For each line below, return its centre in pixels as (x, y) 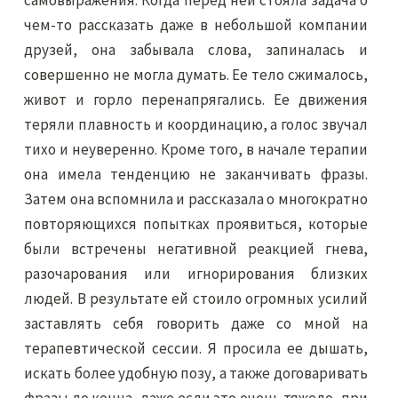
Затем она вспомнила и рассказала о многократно (196, 199)
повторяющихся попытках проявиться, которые (196, 224)
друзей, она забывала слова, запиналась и (196, 50)
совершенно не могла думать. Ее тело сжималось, (196, 75)
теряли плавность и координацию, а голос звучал (196, 124)
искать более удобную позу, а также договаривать (196, 373)
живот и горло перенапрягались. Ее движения (196, 99)
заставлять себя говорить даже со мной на (196, 323)
